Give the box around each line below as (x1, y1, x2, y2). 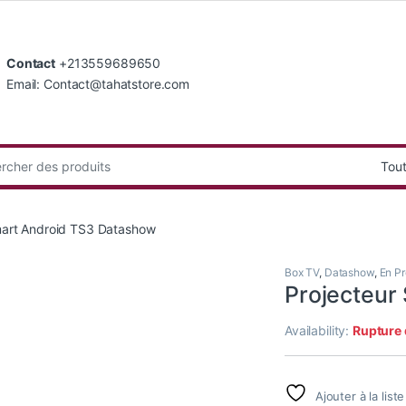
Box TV (285, 265, 320, 279)
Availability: (285, 322, 353, 338)
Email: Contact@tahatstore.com (6, 76, 189, 92)
